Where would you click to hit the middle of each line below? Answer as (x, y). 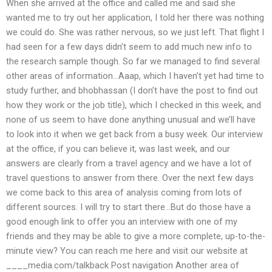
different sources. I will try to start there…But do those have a (128, 207)
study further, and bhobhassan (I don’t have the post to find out (132, 91)
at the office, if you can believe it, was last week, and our (118, 149)
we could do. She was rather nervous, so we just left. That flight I (135, 32)
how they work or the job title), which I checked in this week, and (134, 105)
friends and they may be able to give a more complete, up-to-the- (136, 236)
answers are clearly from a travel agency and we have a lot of (129, 164)
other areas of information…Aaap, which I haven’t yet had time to (135, 76)
